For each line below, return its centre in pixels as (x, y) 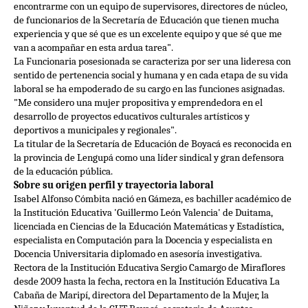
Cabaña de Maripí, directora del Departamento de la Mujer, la (141, 295)
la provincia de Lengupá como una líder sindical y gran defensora (149, 158)
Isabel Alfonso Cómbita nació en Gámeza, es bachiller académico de (153, 199)
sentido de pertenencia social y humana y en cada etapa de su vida (151, 75)
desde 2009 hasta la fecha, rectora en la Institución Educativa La (147, 282)
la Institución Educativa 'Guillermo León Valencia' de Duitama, (143, 213)
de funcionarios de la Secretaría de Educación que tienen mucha (146, 20)
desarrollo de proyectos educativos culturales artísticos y (132, 117)
